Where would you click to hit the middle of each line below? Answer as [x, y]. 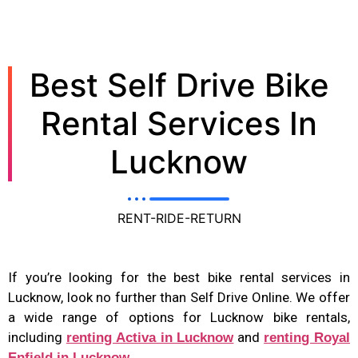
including [37, 337]
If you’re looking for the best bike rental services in [179, 277]
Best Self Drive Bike [179, 85]
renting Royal [307, 337]
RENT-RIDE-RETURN [179, 218]
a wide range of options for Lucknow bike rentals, [179, 317]
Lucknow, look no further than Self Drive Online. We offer [179, 297]
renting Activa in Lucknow [150, 337]
